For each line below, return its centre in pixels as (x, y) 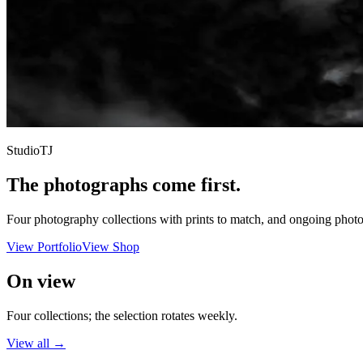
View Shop (111, 246)
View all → (36, 343)
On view (41, 281)
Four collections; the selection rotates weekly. (122, 315)
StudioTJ (30, 150)
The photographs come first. (124, 184)
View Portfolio (44, 246)
